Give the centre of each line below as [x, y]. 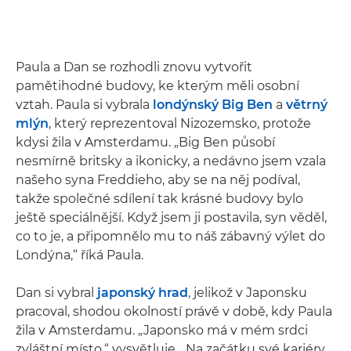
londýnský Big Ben [213, 104]
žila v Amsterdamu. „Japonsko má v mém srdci [162, 330]
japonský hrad [143, 292]
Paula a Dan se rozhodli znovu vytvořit [134, 67]
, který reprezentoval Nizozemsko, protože [180, 123]
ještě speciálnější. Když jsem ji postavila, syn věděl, [171, 217]
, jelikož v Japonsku [248, 292]
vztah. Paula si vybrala [84, 104]
